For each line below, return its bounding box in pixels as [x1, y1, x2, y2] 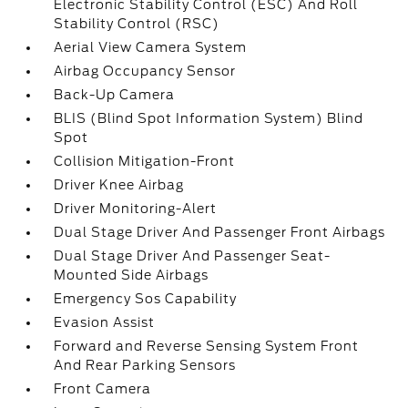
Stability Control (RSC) [54, 16, 220, 31]
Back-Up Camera [54, 87, 176, 102]
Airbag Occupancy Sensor [54, 64, 237, 78]
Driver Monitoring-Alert [54, 201, 218, 216]
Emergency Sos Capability [54, 291, 238, 306]
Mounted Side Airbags [54, 268, 209, 282]
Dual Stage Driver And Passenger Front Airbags [54, 225, 386, 240]
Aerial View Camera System [54, 40, 248, 55]
